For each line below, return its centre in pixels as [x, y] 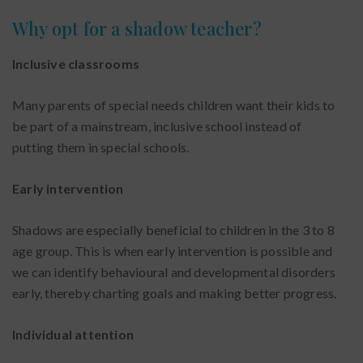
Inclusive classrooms [76, 64]
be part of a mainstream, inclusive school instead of [157, 126]
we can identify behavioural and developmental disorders [174, 272]
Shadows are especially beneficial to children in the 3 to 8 [173, 230]
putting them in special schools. [101, 147]
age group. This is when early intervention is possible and [173, 251]
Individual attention [73, 334]
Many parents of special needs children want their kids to [174, 105]
